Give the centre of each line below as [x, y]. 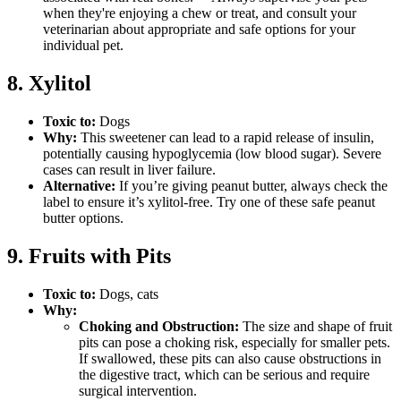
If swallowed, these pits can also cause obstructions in [230, 358]
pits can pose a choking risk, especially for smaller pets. [235, 342]
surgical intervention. [138, 390]
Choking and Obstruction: [159, 326]
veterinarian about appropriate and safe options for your [199, 30]
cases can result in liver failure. [129, 170]
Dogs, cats [129, 294]
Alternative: [81, 186]
